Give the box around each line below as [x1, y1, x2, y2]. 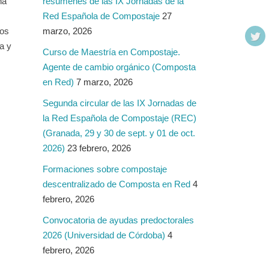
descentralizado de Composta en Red [43, 179, 190, 190]
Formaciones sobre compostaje [43, 164, 167, 175]
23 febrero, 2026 [67, 143, 131, 154]
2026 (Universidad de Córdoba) [43, 230, 165, 241]
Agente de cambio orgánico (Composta [43, 62, 196, 73]
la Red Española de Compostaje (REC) [43, 113, 196, 124]
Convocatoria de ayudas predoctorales [43, 215, 194, 226]
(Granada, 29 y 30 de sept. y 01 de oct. [43, 128, 195, 139]
